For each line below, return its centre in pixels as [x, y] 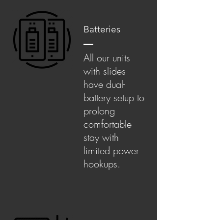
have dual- [104, 84]
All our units [107, 58]
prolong [99, 111]
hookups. [103, 164]
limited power [111, 151]
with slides [105, 71]
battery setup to [114, 97]
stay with [101, 137]
